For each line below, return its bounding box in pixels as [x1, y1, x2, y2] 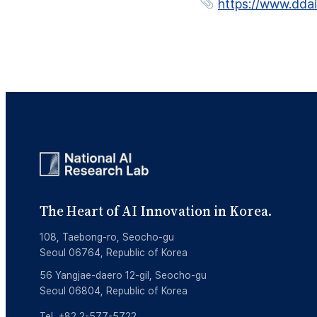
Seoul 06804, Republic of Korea [40, 285, 188, 296]
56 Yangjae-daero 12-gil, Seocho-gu [40, 270, 207, 281]
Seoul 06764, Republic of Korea [40, 247, 188, 258]
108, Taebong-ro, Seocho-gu [40, 231, 174, 243]
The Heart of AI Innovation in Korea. [40, 202, 272, 221]
